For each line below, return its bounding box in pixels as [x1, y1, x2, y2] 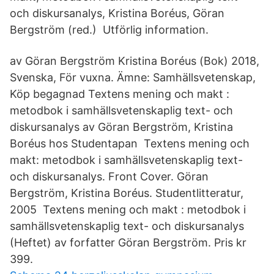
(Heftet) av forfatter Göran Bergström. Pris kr [10, 236, 246, 249]
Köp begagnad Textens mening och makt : [10, 87, 229, 100]
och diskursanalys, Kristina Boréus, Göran [10, 7, 224, 20]
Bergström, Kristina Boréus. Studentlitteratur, [10, 187, 243, 199]
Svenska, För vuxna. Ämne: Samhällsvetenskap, [10, 71, 259, 84]
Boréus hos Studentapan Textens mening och [10, 137, 250, 150]
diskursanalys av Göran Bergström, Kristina [10, 120, 233, 133]
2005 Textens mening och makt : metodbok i [10, 203, 246, 216]
